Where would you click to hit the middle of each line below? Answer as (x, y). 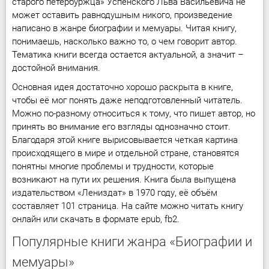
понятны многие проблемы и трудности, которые (113, 166)
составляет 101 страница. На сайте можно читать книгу (128, 206)
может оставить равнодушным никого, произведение (122, 15)
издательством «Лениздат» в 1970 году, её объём (115, 193)
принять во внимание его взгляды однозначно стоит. (121, 127)
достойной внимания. (56, 68)
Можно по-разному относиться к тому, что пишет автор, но (134, 113)
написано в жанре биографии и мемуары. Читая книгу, (124, 28)
